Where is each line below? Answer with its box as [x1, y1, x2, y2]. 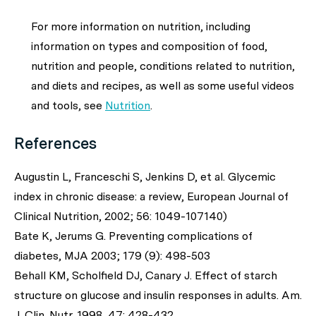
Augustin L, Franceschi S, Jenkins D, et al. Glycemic [14, 170, 276, 183]
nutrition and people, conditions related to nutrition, [31, 59, 295, 73]
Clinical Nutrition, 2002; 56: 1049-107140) [14, 209, 227, 223]
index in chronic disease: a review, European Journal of [14, 190, 288, 203]
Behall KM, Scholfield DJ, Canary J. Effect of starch [14, 269, 277, 282]
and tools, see [31, 99, 105, 112]
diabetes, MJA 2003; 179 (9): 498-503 [14, 249, 210, 262]
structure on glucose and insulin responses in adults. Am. [14, 288, 302, 302]
